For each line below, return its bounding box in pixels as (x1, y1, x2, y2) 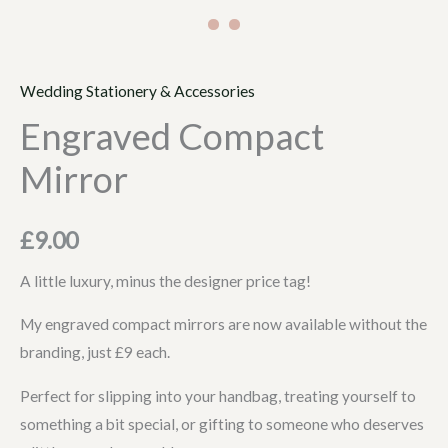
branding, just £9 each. (20, 343, 170, 362)
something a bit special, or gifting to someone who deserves (20, 414, 424, 433)
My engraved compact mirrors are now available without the (20, 315, 427, 334)
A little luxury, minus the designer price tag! (20, 271, 311, 290)
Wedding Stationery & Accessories (20, 82, 255, 101)
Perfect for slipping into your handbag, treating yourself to (20, 386, 416, 405)
